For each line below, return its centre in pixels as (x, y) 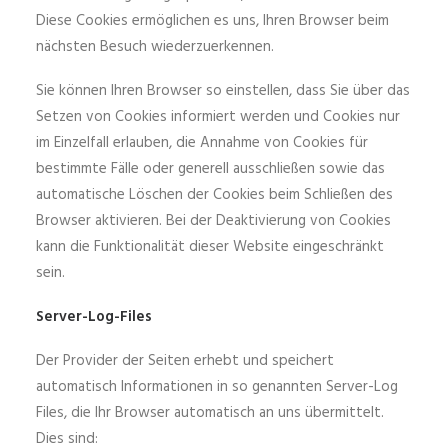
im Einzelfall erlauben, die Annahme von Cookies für (202, 143)
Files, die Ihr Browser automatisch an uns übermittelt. (210, 413)
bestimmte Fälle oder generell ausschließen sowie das (210, 169)
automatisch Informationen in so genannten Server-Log (217, 387)
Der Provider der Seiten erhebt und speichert (185, 361)
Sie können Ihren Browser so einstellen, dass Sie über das (223, 91)
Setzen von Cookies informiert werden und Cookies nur (218, 117)
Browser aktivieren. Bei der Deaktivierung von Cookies (213, 221)
